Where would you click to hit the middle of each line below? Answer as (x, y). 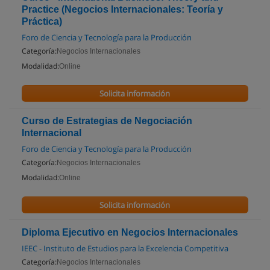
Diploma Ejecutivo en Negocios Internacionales (130, 232)
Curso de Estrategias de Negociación (107, 121)
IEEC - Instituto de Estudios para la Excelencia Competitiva (125, 248)
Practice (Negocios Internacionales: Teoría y (122, 9)
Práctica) (42, 21)
